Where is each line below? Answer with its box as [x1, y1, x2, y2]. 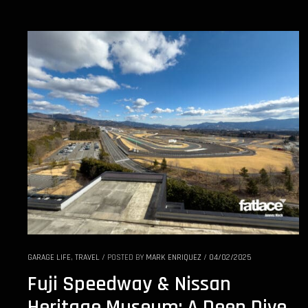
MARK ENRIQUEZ [146, 252, 201, 263]
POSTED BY [107, 252, 146, 263]
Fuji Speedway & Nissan [27, 270, 231, 297]
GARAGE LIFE [27, 252, 71, 263]
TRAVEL [75, 252, 100, 263]
